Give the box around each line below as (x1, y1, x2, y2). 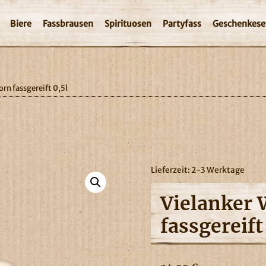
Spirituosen (104, 18, 151, 29)
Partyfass (162, 18, 201, 29)
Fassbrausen (42, 18, 93, 29)
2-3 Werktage (191, 164, 245, 175)
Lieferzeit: (150, 164, 191, 175)
